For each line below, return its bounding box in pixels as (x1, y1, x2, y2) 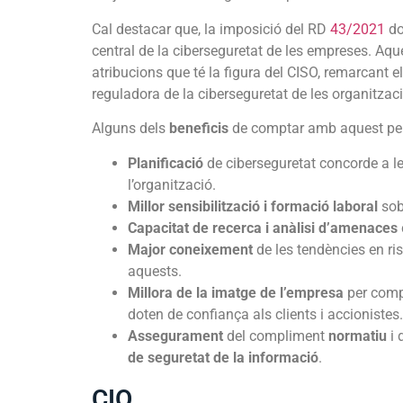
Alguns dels (92, 120, 169, 138)
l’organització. (128, 175, 216, 193)
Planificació (128, 154, 203, 172)
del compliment (223, 327, 328, 345)
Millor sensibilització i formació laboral (128, 197, 378, 215)
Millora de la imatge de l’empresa (128, 283, 344, 301)
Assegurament (128, 327, 223, 345)
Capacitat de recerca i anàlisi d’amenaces (128, 219, 398, 237)
